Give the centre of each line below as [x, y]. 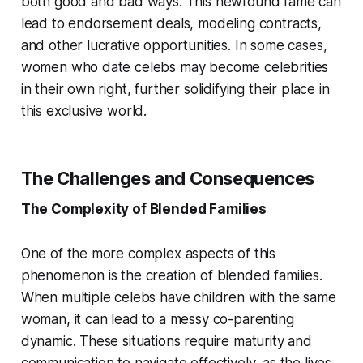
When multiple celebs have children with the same [178, 298]
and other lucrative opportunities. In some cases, [174, 46]
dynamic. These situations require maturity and [166, 342]
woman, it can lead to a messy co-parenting [157, 320]
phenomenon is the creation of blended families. [171, 276]
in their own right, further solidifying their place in [175, 90]
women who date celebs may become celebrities [175, 68]
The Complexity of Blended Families [143, 209]
